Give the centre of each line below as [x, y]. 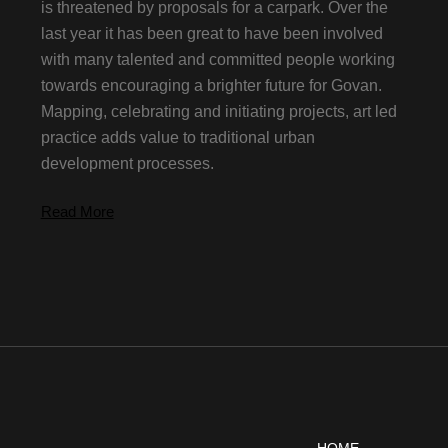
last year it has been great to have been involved [211, 33]
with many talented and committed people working [217, 59]
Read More [77, 211]
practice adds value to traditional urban [177, 137]
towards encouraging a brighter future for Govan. [211, 85]
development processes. [127, 163]
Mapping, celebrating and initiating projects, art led [218, 111]
